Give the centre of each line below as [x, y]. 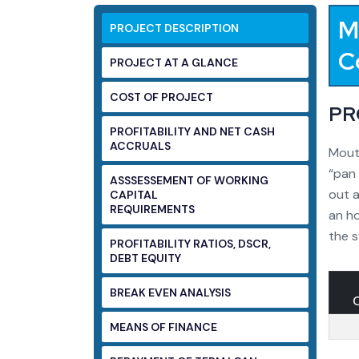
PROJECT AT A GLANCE [174, 63]
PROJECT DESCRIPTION [174, 28]
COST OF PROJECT [161, 97]
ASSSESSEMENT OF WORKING [189, 180]
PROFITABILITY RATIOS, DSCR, [190, 244]
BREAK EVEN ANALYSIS [170, 292]
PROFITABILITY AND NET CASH [192, 131]
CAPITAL [135, 195]
